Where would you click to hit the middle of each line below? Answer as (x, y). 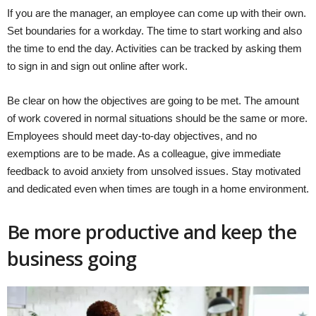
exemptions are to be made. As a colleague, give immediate (144, 154)
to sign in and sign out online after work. (97, 66)
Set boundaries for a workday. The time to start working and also (154, 31)
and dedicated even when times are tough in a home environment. (158, 189)
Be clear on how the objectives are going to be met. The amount (153, 101)
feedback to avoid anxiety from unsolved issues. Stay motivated (154, 171)
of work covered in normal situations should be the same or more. (157, 119)
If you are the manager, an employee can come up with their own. (157, 13)
